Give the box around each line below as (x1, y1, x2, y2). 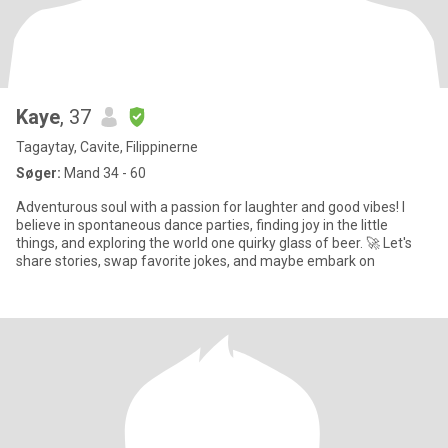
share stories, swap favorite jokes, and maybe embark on (16, 253, 375, 269)
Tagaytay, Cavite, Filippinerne (16, 139, 198, 155)
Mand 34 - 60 (61, 165, 146, 181)
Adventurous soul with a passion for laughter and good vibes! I (16, 199, 405, 215)
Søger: (16, 165, 61, 181)
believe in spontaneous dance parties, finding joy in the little (16, 217, 388, 233)
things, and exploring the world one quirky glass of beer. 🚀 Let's (16, 235, 412, 251)
